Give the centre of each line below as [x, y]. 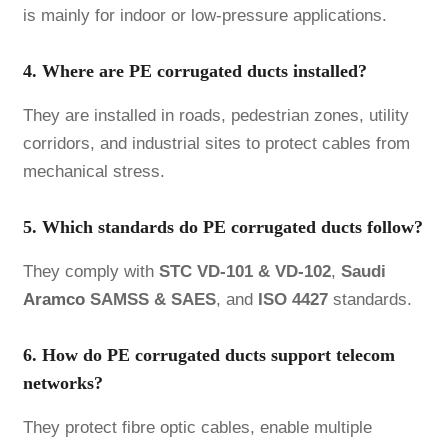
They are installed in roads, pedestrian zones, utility [215, 115]
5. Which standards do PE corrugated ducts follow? [222, 226]
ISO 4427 [292, 299]
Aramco [53, 299]
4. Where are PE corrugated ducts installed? [194, 70]
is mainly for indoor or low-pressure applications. [204, 15]
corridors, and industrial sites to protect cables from [216, 143]
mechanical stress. [93, 171]
